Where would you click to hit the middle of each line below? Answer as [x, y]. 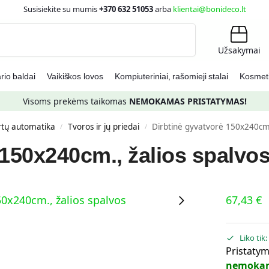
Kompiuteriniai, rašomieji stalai [171, 76]
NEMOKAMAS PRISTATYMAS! [188, 101]
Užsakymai [239, 50]
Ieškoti [181, 29]
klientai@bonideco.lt [209, 9]
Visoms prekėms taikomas [76, 101]
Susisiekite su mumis [61, 9]
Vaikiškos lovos [75, 76]
